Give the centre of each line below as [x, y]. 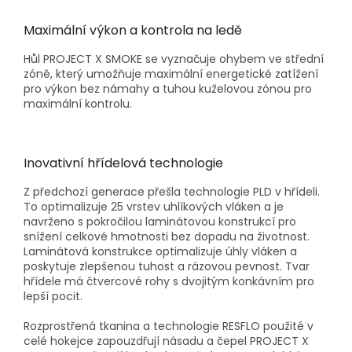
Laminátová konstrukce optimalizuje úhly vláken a [160, 252]
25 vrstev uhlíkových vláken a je [197, 207]
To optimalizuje [67, 207]
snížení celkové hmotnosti [97, 237]
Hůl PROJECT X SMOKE [84, 59]
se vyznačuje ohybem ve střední [235, 59]
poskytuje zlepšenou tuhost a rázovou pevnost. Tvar [167, 267]
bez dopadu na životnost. [240, 237]
